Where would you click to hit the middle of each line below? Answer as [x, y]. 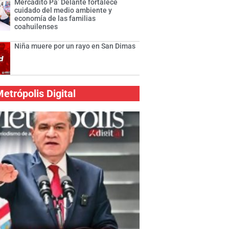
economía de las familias [55, 19]
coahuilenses [36, 27]
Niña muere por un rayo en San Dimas [75, 46]
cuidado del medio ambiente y [63, 10]
